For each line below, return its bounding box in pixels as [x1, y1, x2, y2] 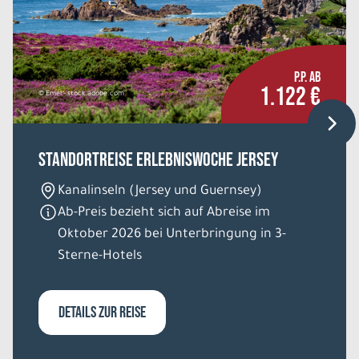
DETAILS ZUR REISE [58, 302, 146, 322]
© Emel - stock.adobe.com [38, 90, 124, 98]
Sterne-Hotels [58, 248, 142, 264]
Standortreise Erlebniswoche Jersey [38, 147, 278, 171]
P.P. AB [294, 68, 321, 86]
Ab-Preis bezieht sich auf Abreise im [58, 205, 270, 220]
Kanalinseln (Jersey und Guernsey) [58, 184, 262, 199]
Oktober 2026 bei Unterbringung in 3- [58, 227, 286, 242]
